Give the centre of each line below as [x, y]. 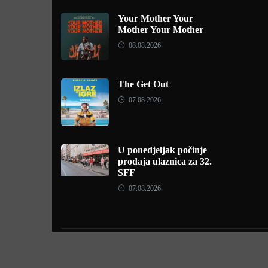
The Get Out [143, 84]
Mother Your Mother [161, 30]
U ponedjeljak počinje [162, 150]
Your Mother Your [156, 18]
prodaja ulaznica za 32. [165, 161]
